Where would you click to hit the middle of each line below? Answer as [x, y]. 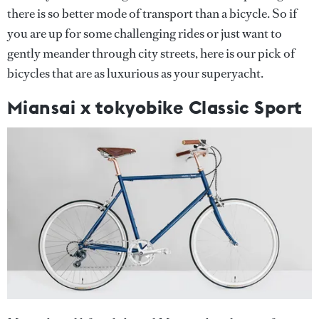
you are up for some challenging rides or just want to [145, 33]
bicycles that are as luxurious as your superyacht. [135, 73]
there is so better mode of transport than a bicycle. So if [152, 14]
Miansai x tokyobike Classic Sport [155, 107]
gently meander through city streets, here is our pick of [151, 53]
